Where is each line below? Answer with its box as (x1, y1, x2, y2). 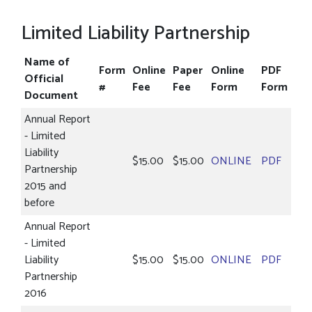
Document (24, 86, 78, 105)
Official (24, 70, 63, 88)
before (24, 194, 54, 212)
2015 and (24, 177, 66, 196)
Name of (24, 53, 70, 72)
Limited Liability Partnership (21, 17, 250, 49)
